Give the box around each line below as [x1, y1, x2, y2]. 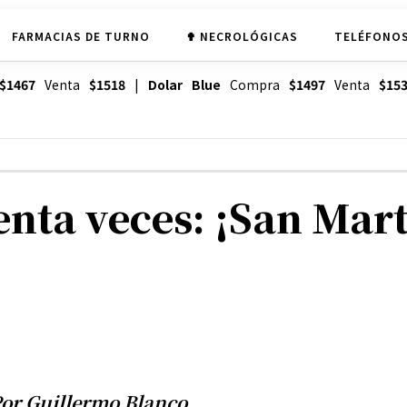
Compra [220, 75, 289, 94]
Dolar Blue [147, 75, 221, 94]
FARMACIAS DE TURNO [11, 27, 150, 44]
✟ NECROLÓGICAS [185, 27, 298, 44]
